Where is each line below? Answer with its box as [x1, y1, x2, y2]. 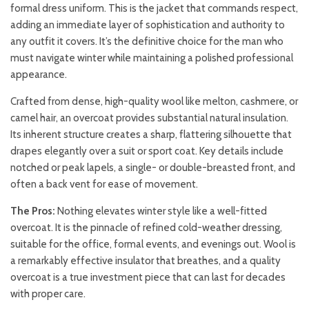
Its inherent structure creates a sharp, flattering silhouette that [10, 128, 292, 141]
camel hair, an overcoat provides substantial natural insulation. [10, 112, 288, 124]
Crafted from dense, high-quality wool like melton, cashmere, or [10, 95, 298, 108]
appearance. [10, 68, 67, 81]
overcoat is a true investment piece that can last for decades [10, 271, 286, 283]
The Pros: [10, 205, 55, 217]
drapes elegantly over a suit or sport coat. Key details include [10, 145, 283, 157]
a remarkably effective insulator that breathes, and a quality [10, 255, 281, 267]
